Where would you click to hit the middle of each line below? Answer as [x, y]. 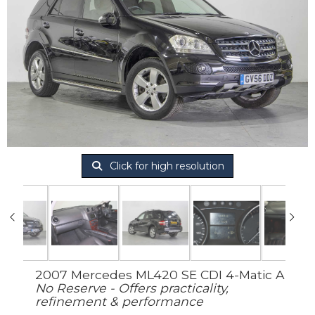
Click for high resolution [165, 166]
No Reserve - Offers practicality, [132, 288]
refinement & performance [119, 302]
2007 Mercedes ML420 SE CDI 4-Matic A [160, 275]
